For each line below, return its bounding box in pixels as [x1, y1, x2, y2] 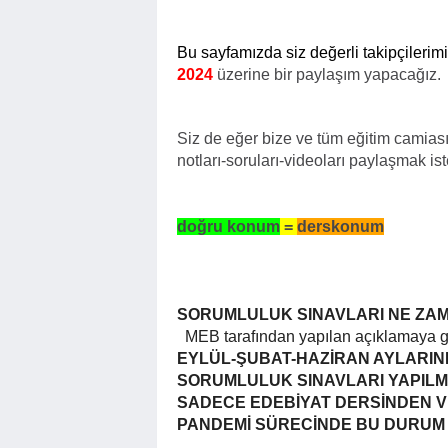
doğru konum [177, 218, 280, 235]
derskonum [297, 218, 384, 235]
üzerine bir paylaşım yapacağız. [217, 66, 441, 83]
